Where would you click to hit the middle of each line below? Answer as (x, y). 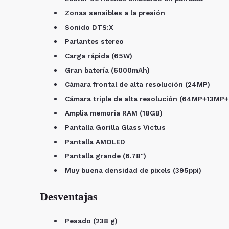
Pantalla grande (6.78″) (105, 156)
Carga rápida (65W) (98, 55)
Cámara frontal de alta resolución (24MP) (136, 84)
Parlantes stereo (93, 41)
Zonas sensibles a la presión (114, 13)
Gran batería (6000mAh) (106, 70)
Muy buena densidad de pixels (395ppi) (132, 170)
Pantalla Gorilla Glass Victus (114, 127)
